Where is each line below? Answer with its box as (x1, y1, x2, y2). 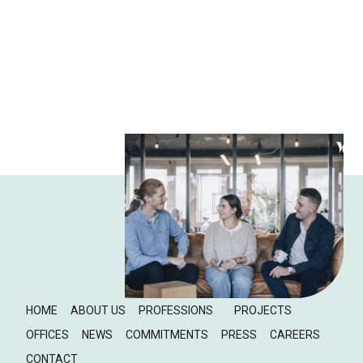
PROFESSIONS (139, 303, 213, 317)
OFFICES (26, 327, 69, 341)
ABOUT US (70, 303, 126, 317)
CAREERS (270, 327, 320, 341)
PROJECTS (234, 303, 292, 317)
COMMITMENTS (126, 327, 208, 341)
